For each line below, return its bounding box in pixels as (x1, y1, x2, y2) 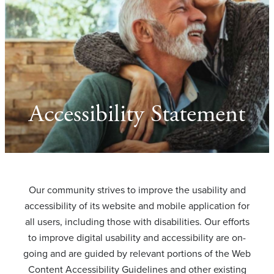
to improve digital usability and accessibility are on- (28, 230, 246, 245)
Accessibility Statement (29, 98, 245, 130)
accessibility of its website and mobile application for (24, 198, 250, 213)
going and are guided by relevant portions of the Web (23, 246, 251, 261)
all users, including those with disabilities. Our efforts (24, 214, 250, 229)
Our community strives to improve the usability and (28, 182, 246, 197)
